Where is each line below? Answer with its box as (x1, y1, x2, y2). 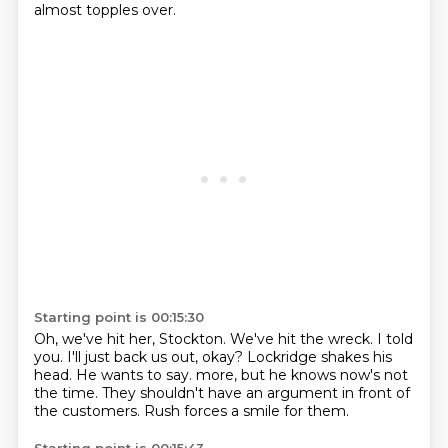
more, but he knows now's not (195, 366, 408, 384)
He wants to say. (75, 366, 196, 384)
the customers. (33, 402, 144, 420)
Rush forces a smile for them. (143, 402, 349, 420)
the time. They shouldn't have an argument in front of (33, 384, 410, 402)
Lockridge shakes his (246, 348, 392, 366)
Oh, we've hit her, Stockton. (33, 330, 230, 348)
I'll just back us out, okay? (66, 348, 247, 366)
